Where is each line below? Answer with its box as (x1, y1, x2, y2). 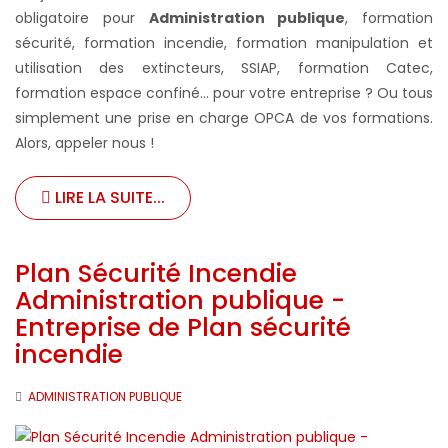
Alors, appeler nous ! (15, 132, 154, 153)
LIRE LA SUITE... (51, 185, 165, 209)
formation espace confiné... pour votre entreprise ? (15, 82, 377, 103)
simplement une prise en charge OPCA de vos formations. (15, 107, 433, 128)
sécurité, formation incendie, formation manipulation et (15, 32, 433, 53)
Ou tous (377, 82, 433, 103)
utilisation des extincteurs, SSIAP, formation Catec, (15, 57, 433, 78)
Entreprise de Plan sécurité (15, 309, 351, 345)
